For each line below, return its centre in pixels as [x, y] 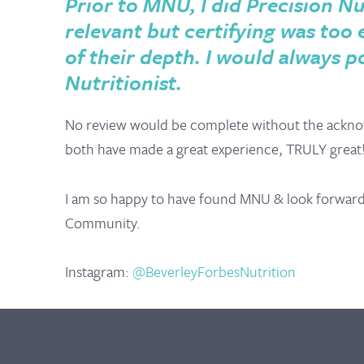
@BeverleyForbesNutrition [214, 272]
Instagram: [99, 272]
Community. [103, 222]
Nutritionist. [123, 82]
